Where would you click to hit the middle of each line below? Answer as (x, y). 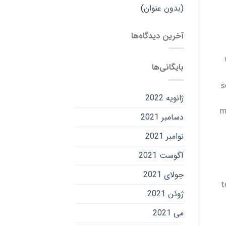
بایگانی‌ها (167, 68)
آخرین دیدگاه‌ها (157, 36)
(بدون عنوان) (162, 8)
